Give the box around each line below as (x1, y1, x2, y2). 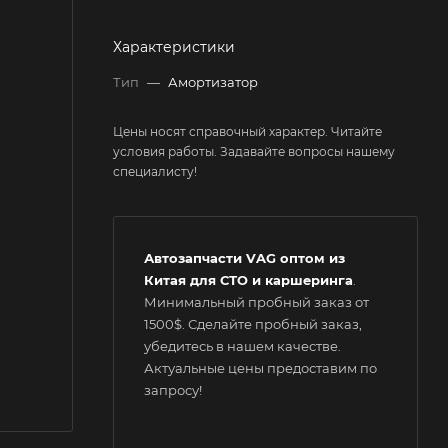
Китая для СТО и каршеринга (144, 272, 353, 288)
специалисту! (113, 164, 197, 179)
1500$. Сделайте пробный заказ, (144, 316, 362, 332)
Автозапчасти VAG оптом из (144, 250, 345, 266)
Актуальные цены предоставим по (144, 360, 377, 376)
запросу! (144, 382, 202, 398)
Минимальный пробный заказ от (144, 294, 369, 310)
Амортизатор (168, 74, 258, 90)
